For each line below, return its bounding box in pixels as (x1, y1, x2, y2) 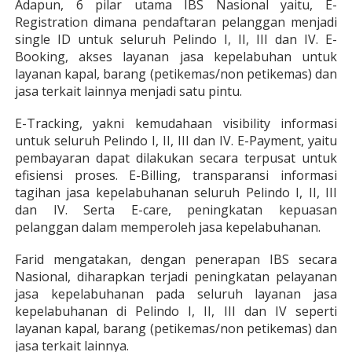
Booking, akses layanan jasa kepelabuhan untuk (14, 48, 338, 65)
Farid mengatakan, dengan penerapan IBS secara (14, 251, 338, 268)
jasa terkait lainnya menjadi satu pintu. (14, 82, 242, 100)
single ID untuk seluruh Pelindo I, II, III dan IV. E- (14, 31, 338, 48)
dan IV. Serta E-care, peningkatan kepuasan (14, 201, 338, 218)
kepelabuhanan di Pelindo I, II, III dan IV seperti (14, 302, 338, 320)
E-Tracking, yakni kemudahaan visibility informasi (14, 115, 338, 132)
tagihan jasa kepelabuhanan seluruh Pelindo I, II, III (14, 184, 338, 201)
